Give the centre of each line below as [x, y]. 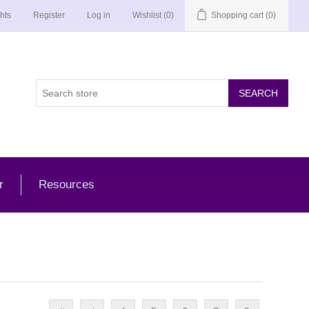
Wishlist [147, 15]
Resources [67, 185]
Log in [99, 15]
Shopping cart [237, 15]
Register [49, 15]
